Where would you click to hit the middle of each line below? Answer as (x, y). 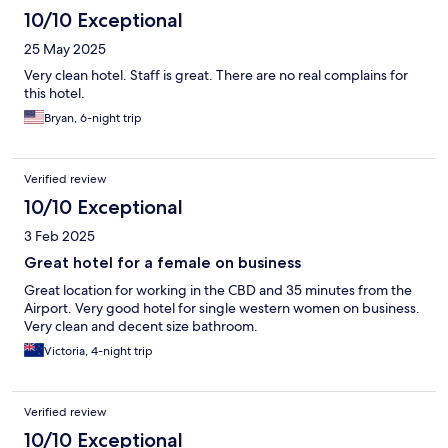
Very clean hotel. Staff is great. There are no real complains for (216, 75)
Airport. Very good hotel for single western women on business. (222, 308)
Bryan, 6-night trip (93, 118)
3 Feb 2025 (59, 236)
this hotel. (54, 93)
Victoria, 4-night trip (98, 351)
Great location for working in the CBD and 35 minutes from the (218, 290)
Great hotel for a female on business (162, 263)
